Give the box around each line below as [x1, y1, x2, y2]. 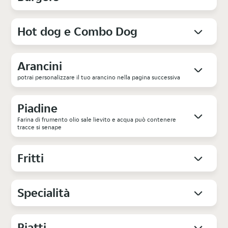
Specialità [17, 184, 70, 201]
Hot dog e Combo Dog [17, 23, 138, 39]
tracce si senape [17, 123, 62, 131]
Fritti [17, 150, 44, 166]
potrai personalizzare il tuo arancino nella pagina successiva [17, 73, 181, 81]
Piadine [17, 100, 58, 116]
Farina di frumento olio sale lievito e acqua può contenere [17, 115, 177, 123]
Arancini [17, 58, 63, 74]
